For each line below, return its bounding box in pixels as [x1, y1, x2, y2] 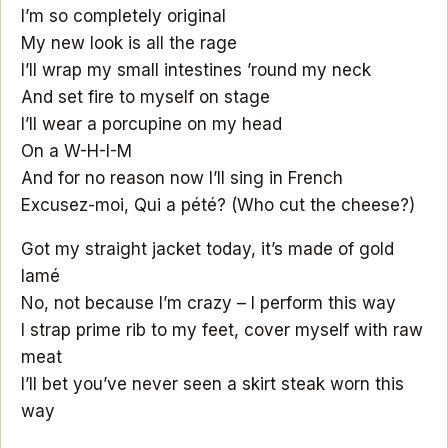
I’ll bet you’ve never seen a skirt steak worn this [21, 373, 404, 394]
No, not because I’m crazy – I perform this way [21, 292, 396, 313]
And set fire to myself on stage [21, 86, 270, 107]
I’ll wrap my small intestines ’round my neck [21, 59, 371, 80]
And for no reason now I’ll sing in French [21, 167, 343, 188]
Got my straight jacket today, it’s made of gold [21, 238, 394, 259]
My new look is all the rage [21, 32, 237, 53]
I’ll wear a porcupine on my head [21, 113, 282, 134]
